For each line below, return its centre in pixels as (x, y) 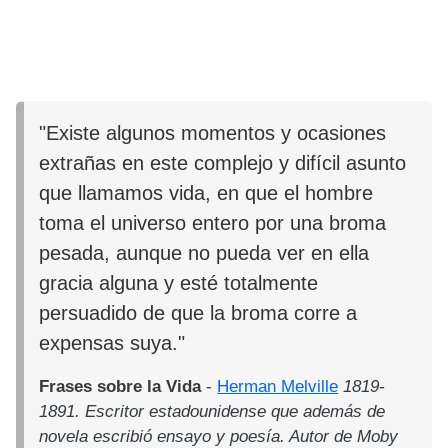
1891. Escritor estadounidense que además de (212, 411)
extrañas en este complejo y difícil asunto (223, 162)
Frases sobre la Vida (120, 386)
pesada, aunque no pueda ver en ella (204, 252)
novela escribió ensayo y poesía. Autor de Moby (219, 436)
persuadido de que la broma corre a (198, 312)
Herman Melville (278, 386)
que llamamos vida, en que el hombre (206, 192)
